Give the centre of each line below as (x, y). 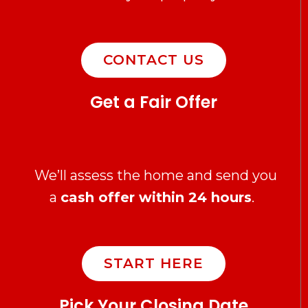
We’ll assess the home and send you (154, 175)
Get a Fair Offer (154, 102)
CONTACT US (154, 59)
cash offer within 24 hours (156, 197)
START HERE (154, 263)
